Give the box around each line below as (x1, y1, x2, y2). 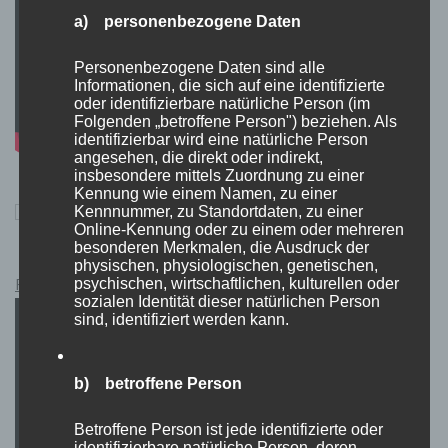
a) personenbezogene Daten (73, 12, 301, 30)
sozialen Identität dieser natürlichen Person (73, 292, 380, 310)
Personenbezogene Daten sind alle (73, 58, 325, 76)
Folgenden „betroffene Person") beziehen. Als (73, 112, 397, 130)
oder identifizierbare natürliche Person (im (73, 94, 370, 112)
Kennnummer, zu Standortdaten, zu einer (73, 202, 363, 220)
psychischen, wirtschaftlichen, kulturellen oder (73, 274, 399, 292)
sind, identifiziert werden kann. (73, 310, 289, 328)
